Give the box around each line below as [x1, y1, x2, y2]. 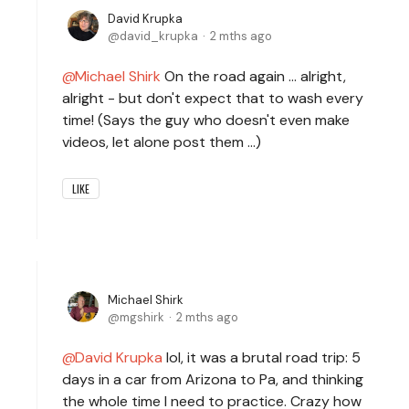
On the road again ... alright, [161, 66, 346, 86]
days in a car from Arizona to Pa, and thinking [62, 369, 363, 389]
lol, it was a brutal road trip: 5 [163, 347, 361, 367]
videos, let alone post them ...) [62, 131, 261, 152]
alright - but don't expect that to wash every [62, 88, 363, 108]
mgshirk [120, 309, 164, 325]
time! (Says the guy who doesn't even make [62, 110, 350, 130]
